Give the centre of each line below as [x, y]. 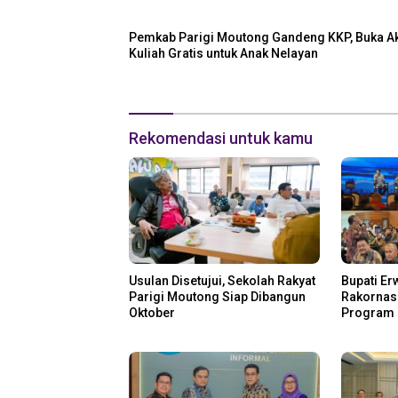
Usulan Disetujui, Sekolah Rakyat [222, 281]
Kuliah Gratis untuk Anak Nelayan [223, 54]
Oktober [152, 313]
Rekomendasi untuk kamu [221, 139]
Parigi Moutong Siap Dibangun [217, 297]
